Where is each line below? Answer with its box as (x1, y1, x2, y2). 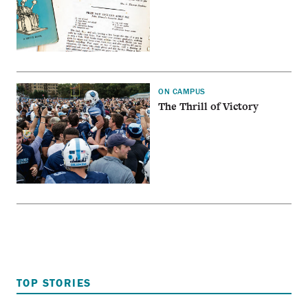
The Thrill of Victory (158, 98, 259, 113)
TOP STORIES (16, 275, 91, 289)
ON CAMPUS (158, 86, 206, 97)
